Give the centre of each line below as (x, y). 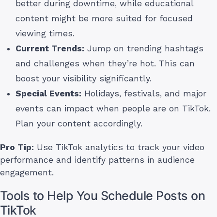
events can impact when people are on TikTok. (113, 109)
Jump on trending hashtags (144, 49)
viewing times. (45, 34)
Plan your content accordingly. (79, 124)
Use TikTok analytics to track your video (119, 147)
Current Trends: (50, 49)
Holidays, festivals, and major (144, 94)
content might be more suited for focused (104, 19)
